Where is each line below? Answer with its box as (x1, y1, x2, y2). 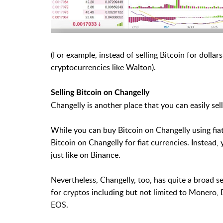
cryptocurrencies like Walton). (51, 61, 156, 73)
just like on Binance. (51, 149, 120, 160)
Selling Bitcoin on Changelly (51, 88, 149, 97)
